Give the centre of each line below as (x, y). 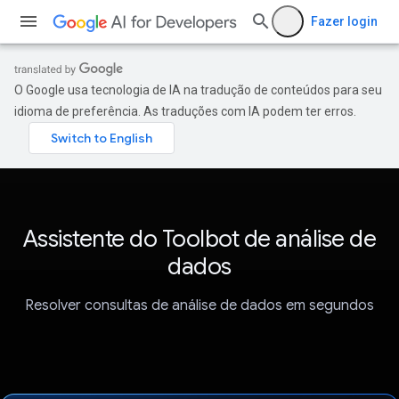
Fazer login (344, 21)
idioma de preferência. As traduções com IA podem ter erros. (185, 111)
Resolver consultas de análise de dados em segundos (199, 306)
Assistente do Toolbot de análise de (199, 239)
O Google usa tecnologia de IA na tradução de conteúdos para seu (198, 90)
